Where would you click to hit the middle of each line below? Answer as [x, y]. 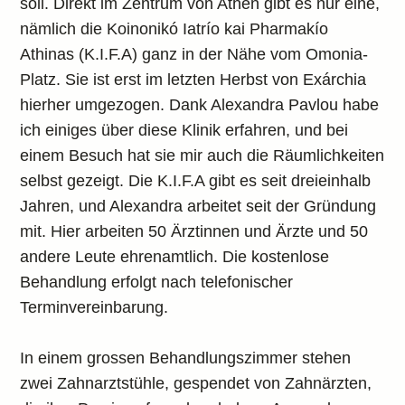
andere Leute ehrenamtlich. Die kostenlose [175, 257]
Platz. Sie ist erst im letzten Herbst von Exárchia [193, 80]
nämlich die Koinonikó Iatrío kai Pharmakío [174, 29]
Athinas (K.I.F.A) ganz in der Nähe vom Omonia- [194, 54]
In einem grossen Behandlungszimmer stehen [186, 358]
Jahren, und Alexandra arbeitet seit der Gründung [198, 206]
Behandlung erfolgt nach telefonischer [157, 282]
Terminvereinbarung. [94, 307]
